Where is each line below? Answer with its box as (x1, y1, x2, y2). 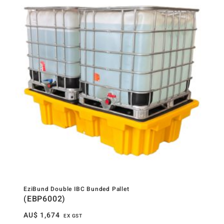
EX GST (63, 212, 83, 220)
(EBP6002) (23, 193, 66, 205)
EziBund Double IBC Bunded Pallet (23, 184, 129, 194)
